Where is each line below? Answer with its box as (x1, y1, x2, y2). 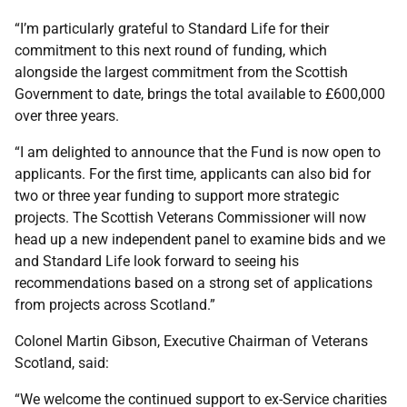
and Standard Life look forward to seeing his (15, 253, 299, 270)
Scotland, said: (15, 354, 109, 372)
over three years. (15, 107, 119, 124)
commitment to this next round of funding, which (15, 42, 327, 59)
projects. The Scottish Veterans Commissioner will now (15, 209, 366, 226)
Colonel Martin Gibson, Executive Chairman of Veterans (15, 333, 368, 350)
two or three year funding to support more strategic (15, 187, 339, 204)
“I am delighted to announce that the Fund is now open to (15, 144, 381, 161)
